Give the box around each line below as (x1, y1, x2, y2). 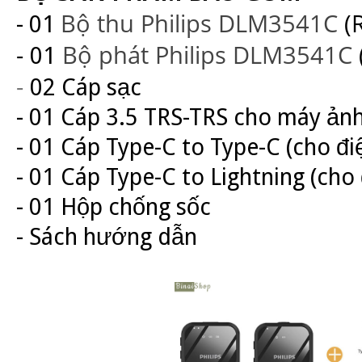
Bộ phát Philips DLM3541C (62, 39, 352, 70)
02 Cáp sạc (30, 74, 141, 101)
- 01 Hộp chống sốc (16, 193, 211, 221)
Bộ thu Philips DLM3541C (61, 7, 338, 39)
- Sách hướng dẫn (16, 223, 203, 250)
